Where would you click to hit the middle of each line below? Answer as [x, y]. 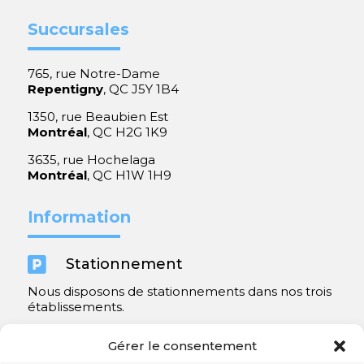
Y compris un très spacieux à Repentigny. [154, 335]
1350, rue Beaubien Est [97, 117]
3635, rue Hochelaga [91, 160]
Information [79, 217]
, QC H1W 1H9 [129, 175]
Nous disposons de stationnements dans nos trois [179, 292]
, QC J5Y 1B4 [141, 89]
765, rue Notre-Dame [93, 74]
